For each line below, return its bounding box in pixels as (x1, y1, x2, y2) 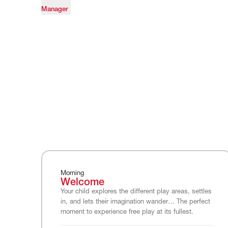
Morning (60, 170, 84, 177)
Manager (41, 6, 68, 13)
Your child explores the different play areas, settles (60, 188, 212, 195)
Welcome (60, 178, 104, 188)
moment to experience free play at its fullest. (60, 209, 193, 216)
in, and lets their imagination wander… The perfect (60, 198, 210, 206)
